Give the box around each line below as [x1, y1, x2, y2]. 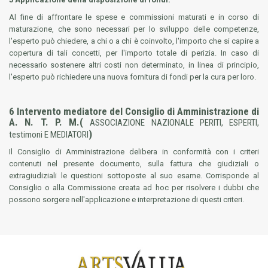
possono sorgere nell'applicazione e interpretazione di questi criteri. [9, 195, 244, 204]
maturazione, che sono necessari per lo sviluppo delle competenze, [9, 25, 259, 33]
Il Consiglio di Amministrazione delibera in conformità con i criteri [9, 147, 259, 156]
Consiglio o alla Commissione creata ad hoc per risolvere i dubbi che [9, 183, 259, 192]
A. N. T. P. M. [9, 116, 80, 128]
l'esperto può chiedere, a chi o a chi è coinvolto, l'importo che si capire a [9, 36, 259, 45]
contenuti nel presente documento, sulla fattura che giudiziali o [9, 159, 259, 168]
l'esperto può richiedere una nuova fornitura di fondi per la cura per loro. [9, 72, 256, 81]
